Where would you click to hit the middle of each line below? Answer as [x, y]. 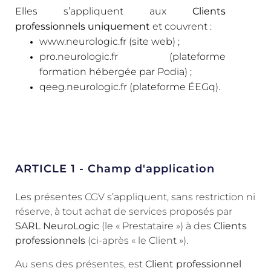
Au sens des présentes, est [80, 264]
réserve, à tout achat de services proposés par [124, 212]
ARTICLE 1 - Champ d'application [115, 169]
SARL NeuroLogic [57, 226]
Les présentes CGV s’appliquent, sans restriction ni [135, 197]
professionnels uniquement [83, 27]
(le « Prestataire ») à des [156, 226]
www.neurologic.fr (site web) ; [109, 42]
